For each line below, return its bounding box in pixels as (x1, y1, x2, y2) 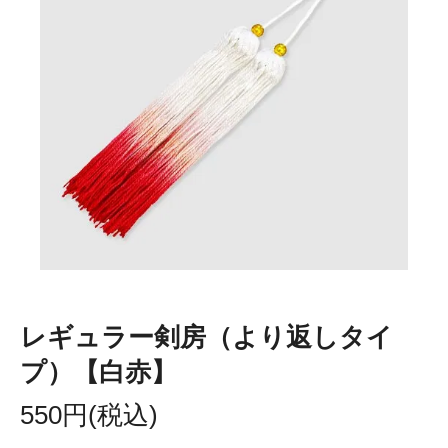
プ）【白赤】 (20, 357, 177, 386)
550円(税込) (20, 400, 158, 429)
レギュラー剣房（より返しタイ (20, 322, 393, 351)
